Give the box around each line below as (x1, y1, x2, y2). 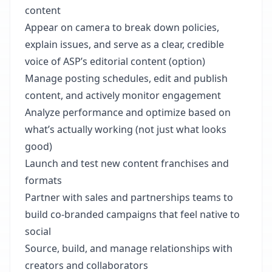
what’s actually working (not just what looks (25, 123, 226, 136)
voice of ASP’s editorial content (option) (25, 55, 205, 68)
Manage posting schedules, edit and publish (25, 72, 228, 85)
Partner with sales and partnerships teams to (25, 191, 233, 204)
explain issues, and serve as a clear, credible (25, 38, 224, 51)
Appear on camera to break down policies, (25, 21, 219, 34)
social (25, 225, 51, 238)
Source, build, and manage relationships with (25, 242, 233, 255)
